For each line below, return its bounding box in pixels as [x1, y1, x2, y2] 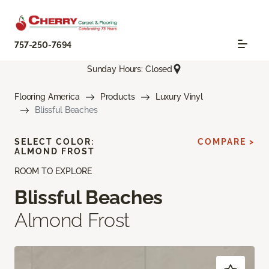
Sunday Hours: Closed [86, 64, 173, 74]
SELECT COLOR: [14, 137, 94, 147]
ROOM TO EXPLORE [14, 166, 92, 177]
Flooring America [14, 92, 80, 102]
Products [100, 92, 135, 102]
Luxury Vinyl [155, 92, 203, 102]
